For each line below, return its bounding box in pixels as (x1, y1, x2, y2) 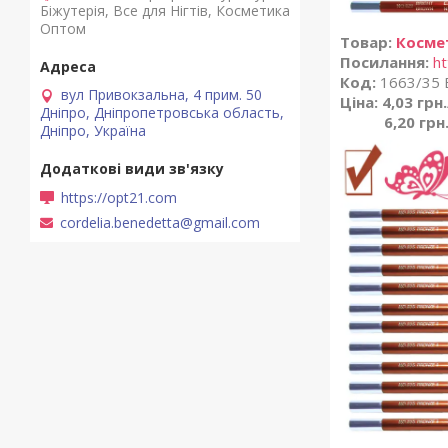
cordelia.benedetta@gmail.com (60, 213, 260, 232)
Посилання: (340, 52, 433, 72)
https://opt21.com (61, 188, 177, 208)
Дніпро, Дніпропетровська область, (40, 102, 284, 122)
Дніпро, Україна (40, 120, 146, 140)
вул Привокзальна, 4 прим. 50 (61, 84, 262, 104)
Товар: (340, 32, 392, 52)
